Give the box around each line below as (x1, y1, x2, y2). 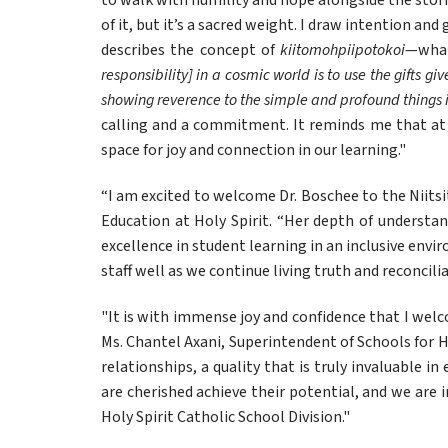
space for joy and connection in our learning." (100, 139, 406, 161)
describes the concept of (100, 39, 281, 61)
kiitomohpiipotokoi (280, 39, 406, 61)
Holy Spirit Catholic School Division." (100, 406, 350, 428)
